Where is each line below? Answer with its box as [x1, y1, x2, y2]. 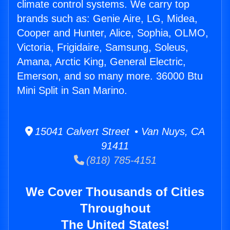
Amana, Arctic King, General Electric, [17, 56, 186, 68]
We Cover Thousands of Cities [26, 185, 204, 199]
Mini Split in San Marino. [17, 85, 127, 97]
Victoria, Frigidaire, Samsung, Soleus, [17, 42, 188, 53]
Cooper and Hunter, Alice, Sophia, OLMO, [17, 27, 208, 39]
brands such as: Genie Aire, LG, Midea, [17, 13, 198, 25]
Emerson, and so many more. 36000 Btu [17, 70, 203, 82]
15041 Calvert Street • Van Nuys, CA [33, 126, 205, 138]
